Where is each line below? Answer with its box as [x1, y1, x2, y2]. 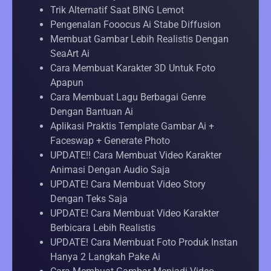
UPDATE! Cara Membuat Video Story [50, 178, 206, 191]
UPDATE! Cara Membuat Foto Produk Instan [50, 237, 238, 249]
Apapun [50, 77, 83, 89]
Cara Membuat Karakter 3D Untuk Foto [50, 62, 215, 74]
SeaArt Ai [50, 48, 90, 60]
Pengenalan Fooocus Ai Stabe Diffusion [50, 19, 221, 31]
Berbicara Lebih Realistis [50, 222, 155, 234]
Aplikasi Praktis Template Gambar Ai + [50, 120, 214, 132]
